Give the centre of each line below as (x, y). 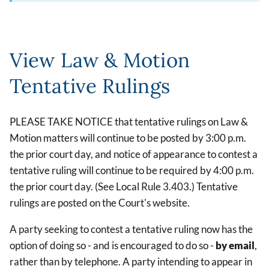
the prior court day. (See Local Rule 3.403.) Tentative (124, 187)
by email (235, 246)
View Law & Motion (100, 60)
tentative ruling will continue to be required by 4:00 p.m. (132, 171)
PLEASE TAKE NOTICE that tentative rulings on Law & (129, 122)
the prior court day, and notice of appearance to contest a (134, 154)
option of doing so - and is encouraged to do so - (113, 246)
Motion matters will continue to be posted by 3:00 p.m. (128, 138)
